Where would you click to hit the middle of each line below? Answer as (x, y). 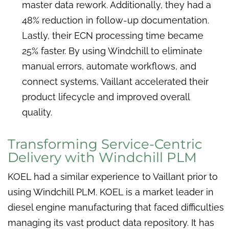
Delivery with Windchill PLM (102, 158)
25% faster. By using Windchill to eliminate (112, 51)
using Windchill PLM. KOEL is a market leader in (111, 192)
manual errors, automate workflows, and (109, 66)
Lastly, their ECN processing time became (112, 36)
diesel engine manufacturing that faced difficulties (116, 208)
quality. (37, 112)
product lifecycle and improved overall (106, 97)
